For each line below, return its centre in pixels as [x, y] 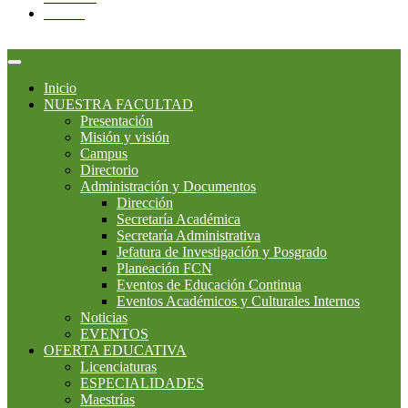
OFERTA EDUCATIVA [115, 350]
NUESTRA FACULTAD [118, 104]
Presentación [117, 120]
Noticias [104, 317]
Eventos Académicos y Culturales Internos [238, 301]
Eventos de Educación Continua [209, 284]
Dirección [145, 202]
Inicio [60, 87]
